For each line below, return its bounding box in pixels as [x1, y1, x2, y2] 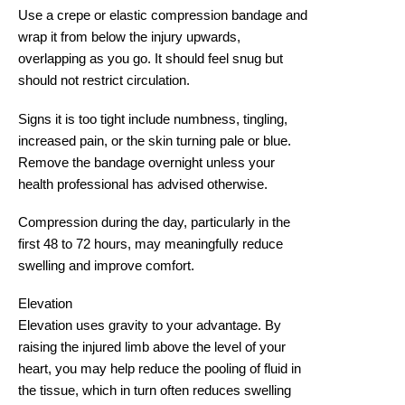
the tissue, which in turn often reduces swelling [18, 383, 291, 399]
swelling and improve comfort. [18, 258, 194, 273]
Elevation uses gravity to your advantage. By [18, 318, 281, 334]
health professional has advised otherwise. [18, 176, 268, 192]
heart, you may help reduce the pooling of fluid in [18, 362, 301, 377]
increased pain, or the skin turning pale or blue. [18, 133, 291, 148]
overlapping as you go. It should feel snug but [18, 52, 283, 67]
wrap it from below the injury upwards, [18, 30, 240, 45]
